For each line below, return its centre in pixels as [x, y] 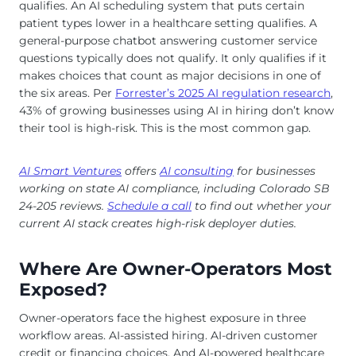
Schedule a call [149, 205]
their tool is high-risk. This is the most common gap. [165, 128]
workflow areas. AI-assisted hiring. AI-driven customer [168, 335]
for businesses [275, 170]
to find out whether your [261, 205]
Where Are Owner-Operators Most [176, 269]
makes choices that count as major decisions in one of [170, 75]
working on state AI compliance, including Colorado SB [174, 188]
